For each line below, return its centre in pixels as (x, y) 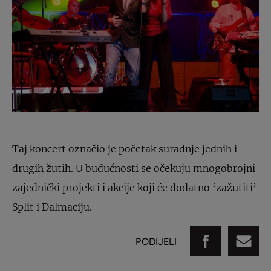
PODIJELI (156, 241)
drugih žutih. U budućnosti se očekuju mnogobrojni (134, 168)
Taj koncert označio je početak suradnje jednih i (125, 149)
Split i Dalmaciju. (52, 207)
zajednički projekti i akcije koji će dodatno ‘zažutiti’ (134, 188)
